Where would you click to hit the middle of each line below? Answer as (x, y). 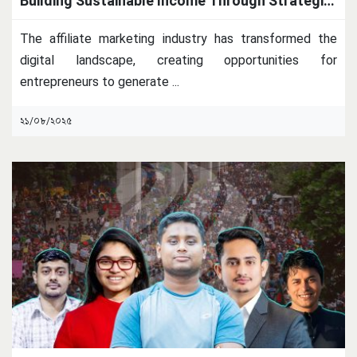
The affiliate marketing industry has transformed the (178, 38)
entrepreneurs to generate (96, 81)
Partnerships (63, 22)
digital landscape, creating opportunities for (178, 60)
